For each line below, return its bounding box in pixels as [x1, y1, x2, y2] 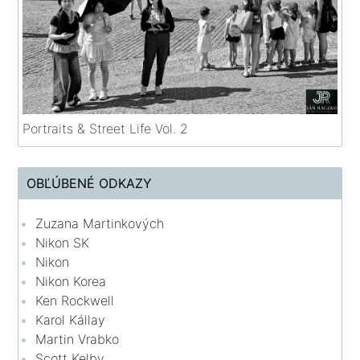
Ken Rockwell [35, 292, 115, 309]
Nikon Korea [35, 272, 107, 289]
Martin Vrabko [35, 330, 120, 347]
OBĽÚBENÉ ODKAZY [27, 174, 153, 191]
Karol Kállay [35, 311, 106, 328]
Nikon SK [35, 234, 90, 251]
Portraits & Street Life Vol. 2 [22, 120, 189, 137]
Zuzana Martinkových [35, 215, 165, 231]
